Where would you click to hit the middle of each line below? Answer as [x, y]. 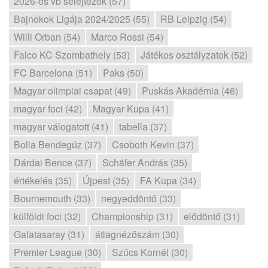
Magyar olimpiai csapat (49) [72, 91]
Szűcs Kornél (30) [150, 252]
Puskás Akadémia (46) [190, 91]
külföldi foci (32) [47, 216]
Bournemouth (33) [52, 198]
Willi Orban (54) [47, 37]
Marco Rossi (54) [127, 37]
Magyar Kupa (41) [131, 109]
